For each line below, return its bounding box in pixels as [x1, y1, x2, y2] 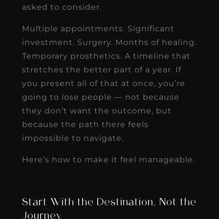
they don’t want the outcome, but [22, 106, 172, 115]
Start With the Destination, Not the [22, 197, 197, 208]
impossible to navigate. [22, 133, 124, 143]
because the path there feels [22, 119, 149, 129]
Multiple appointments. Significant [22, 23, 175, 33]
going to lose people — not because [22, 92, 179, 102]
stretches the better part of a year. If [22, 65, 181, 74]
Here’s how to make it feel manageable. [22, 154, 195, 164]
